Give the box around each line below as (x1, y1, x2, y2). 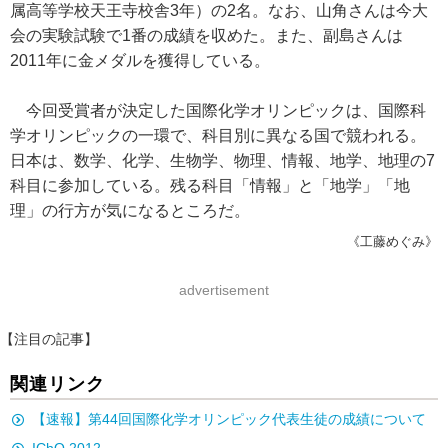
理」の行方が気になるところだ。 (10, 202, 250, 219)
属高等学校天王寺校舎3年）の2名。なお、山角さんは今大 (10, 2, 428, 19)
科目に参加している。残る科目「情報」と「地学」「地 (10, 177, 410, 194)
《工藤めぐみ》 (347, 234, 438, 249)
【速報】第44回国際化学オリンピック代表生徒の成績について (32, 411, 426, 427)
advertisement (179, 282, 269, 298)
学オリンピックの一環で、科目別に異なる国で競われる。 (10, 127, 426, 144)
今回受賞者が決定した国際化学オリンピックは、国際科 (10, 102, 426, 119)
